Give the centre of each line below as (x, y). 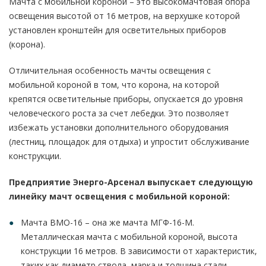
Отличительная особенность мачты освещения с (110, 70)
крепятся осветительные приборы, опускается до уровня (126, 99)
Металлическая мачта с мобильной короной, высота (129, 237)
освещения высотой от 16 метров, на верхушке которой (124, 16)
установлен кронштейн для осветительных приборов (118, 30)
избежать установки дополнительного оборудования (119, 127)
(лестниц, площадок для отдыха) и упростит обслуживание (129, 142)
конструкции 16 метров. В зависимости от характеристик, (139, 251)
